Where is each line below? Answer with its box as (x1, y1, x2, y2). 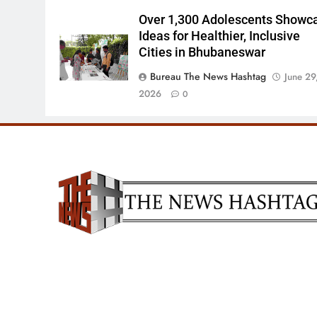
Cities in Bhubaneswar (139, 45, 266, 60)
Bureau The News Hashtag (150, 69, 267, 84)
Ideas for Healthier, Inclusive (139, 29, 301, 44)
